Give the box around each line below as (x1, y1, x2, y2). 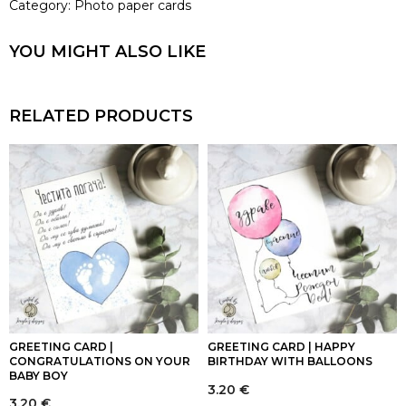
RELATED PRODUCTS (9, 106, 193, 127)
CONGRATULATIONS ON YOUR (9, 354, 190, 369)
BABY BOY (9, 369, 68, 383)
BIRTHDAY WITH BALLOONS (208, 354, 372, 369)
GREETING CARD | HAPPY (208, 340, 355, 354)
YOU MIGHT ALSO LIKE (9, 42, 206, 63)
